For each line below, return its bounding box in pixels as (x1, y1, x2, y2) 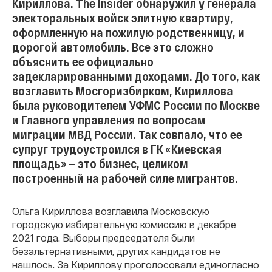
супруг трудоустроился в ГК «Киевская (12, 141, 222, 156)
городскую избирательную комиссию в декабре (12, 219, 236, 230)
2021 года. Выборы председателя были (12, 232, 195, 243)
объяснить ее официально (12, 54, 154, 69)
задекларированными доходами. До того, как (12, 69, 260, 83)
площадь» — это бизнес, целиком (12, 156, 188, 171)
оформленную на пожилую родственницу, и (12, 25, 245, 39)
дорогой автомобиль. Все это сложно (12, 39, 214, 54)
